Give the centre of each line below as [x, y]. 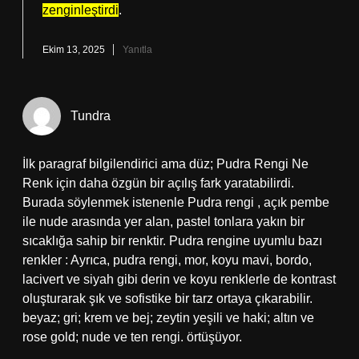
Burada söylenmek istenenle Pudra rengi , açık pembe [176, 202]
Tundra [91, 116]
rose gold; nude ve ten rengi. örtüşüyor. [132, 337]
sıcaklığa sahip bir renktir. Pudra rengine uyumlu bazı [172, 241]
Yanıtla [137, 50]
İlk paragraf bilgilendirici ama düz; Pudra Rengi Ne [165, 164]
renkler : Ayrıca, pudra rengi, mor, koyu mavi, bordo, [167, 260]
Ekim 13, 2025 [74, 50]
